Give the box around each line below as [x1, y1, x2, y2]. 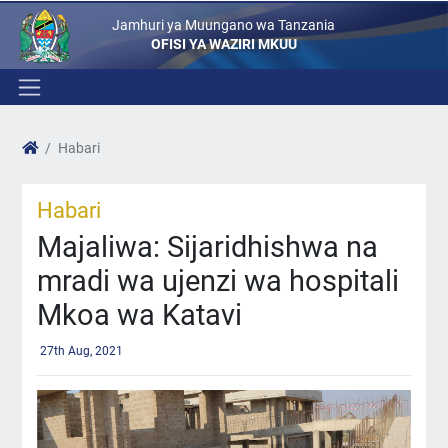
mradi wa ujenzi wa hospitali [36, 264, 399, 299]
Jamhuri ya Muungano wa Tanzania [112, 16, 336, 34]
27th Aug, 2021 [39, 343, 123, 358]
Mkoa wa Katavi [36, 298, 242, 333]
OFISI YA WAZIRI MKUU [150, 35, 297, 53]
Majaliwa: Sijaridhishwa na [36, 230, 378, 265]
